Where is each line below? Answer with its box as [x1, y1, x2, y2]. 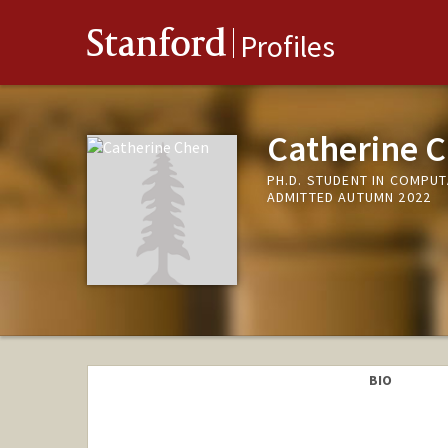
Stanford [87, 26, 227, 69]
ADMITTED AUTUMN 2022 [266, 188, 432, 207]
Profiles [240, 27, 335, 66]
